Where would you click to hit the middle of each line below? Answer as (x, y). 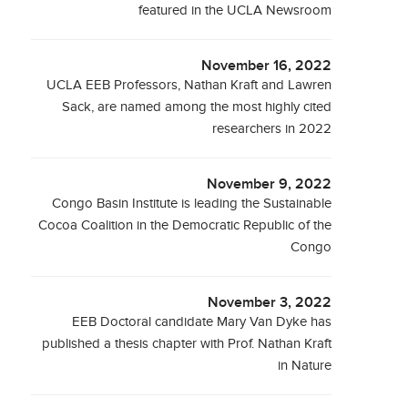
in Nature (305, 366)
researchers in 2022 (272, 129)
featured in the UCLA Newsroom (235, 10)
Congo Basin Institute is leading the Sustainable (192, 204)
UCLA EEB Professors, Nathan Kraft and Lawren (189, 85)
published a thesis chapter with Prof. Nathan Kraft (187, 344)
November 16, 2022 (267, 66)
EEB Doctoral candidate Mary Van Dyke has (202, 322)
